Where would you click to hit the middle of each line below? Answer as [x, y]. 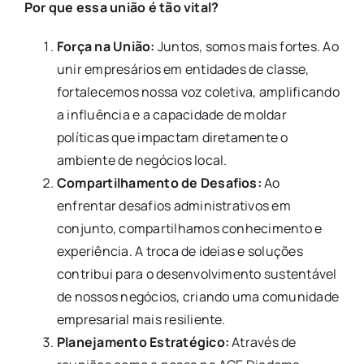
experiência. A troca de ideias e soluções [180, 251]
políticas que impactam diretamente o [172, 138]
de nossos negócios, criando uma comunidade [198, 297]
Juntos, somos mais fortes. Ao [247, 47]
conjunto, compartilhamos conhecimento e [189, 229]
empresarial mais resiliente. [141, 320]
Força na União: [106, 47]
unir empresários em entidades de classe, [183, 69]
